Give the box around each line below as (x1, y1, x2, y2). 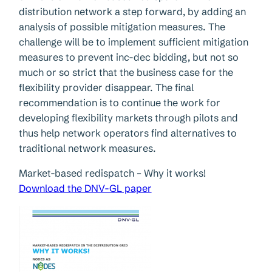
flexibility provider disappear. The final (18, 81, 194, 93)
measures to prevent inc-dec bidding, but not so (18, 50, 239, 63)
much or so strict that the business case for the (18, 66, 233, 78)
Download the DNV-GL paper (18, 182, 152, 195)
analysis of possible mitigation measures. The (18, 20, 225, 33)
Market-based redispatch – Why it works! (18, 167, 206, 180)
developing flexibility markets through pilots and (18, 111, 238, 124)
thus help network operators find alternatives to (18, 126, 237, 139)
